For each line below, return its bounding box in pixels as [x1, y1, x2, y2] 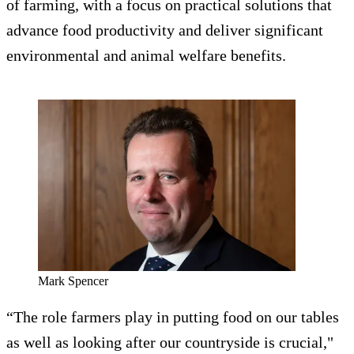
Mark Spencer [38, 274, 108, 288]
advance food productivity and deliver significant [6, 21, 323, 40]
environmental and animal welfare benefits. [6, 47, 290, 65]
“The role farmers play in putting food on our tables [6, 308, 339, 326]
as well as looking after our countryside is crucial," [6, 333, 333, 352]
